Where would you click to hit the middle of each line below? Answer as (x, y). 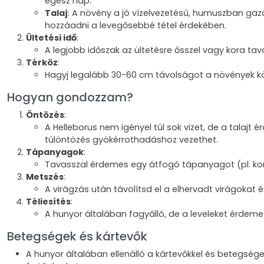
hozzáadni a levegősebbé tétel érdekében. (136, 25)
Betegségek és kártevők (77, 236)
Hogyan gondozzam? (70, 97)
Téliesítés (48, 202)
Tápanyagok (55, 152)
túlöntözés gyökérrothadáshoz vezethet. (131, 140)
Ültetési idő (51, 38)
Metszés (45, 177)
